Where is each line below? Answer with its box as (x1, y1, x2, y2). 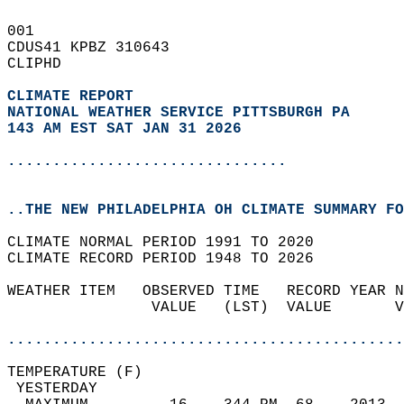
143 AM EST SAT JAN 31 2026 (7, 121, 242, 137)
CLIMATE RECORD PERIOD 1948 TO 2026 (7, 251, 332, 267)
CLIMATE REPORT (7, 88, 142, 105)
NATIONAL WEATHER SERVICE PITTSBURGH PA (7, 105, 350, 121)
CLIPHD (7, 56, 79, 72)
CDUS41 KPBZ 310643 (7, 40, 188, 56)
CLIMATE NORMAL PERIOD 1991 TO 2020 (7, 234, 332, 251)
